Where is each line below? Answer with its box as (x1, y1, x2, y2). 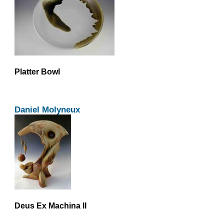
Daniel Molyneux (14, 104, 80, 115)
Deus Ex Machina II (14, 201, 86, 210)
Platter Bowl (14, 67, 60, 76)
